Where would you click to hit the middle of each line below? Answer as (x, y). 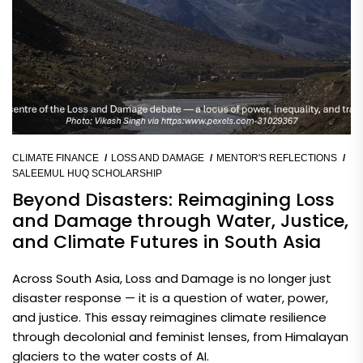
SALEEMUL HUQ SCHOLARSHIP (87, 173)
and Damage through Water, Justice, (180, 220)
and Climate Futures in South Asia (167, 241)
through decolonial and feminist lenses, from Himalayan (180, 336)
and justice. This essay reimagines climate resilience (169, 317)
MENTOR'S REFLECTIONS (277, 158)
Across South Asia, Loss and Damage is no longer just (172, 278)
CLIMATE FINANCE (56, 158)
